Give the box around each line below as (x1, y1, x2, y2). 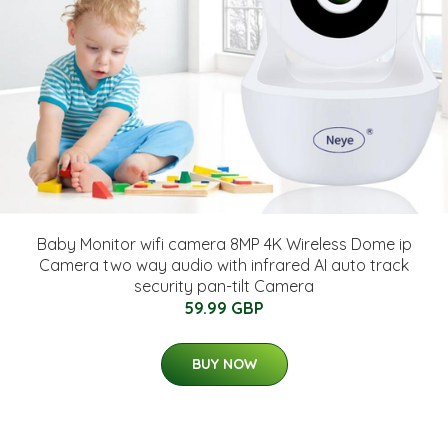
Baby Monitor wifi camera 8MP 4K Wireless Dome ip (36, 234, 412, 254)
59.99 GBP (184, 298, 264, 318)
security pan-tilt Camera (134, 276, 314, 296)
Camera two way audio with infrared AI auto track (39, 255, 409, 275)
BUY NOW (191, 355, 257, 373)
